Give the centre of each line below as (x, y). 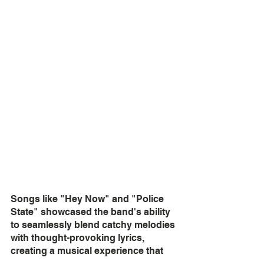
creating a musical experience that (88, 251)
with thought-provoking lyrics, (79, 238)
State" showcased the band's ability (92, 212)
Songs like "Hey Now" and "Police (88, 199)
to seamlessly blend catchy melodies (94, 225)
